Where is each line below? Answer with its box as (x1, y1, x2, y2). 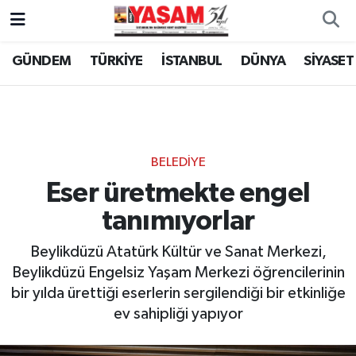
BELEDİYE (150, 156, 206, 170)
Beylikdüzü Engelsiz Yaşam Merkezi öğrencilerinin (11, 265, 345, 281)
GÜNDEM (12, 54, 72, 69)
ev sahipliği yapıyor (113, 306, 243, 323)
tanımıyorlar (101, 207, 255, 235)
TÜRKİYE (89, 54, 143, 69)
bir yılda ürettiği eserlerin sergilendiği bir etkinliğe (10, 285, 346, 302)
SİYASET (304, 54, 354, 69)
